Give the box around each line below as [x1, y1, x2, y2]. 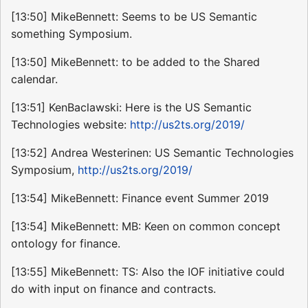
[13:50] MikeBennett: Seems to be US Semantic [11, 10, 257, 24]
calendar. [11, 72, 58, 87]
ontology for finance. [11, 236, 120, 251]
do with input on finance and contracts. [11, 282, 216, 296]
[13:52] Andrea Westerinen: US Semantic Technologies [11, 146, 294, 160]
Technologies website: [11, 118, 130, 132]
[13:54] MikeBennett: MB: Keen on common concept [11, 219, 280, 234]
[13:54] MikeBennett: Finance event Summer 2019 [11, 191, 269, 206]
